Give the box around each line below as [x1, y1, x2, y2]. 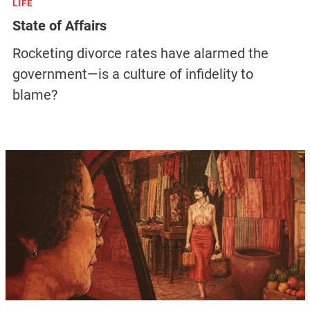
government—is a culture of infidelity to [12, 66, 253, 83]
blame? [12, 86, 57, 104]
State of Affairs [12, 17, 107, 35]
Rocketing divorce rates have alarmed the [12, 45, 268, 62]
